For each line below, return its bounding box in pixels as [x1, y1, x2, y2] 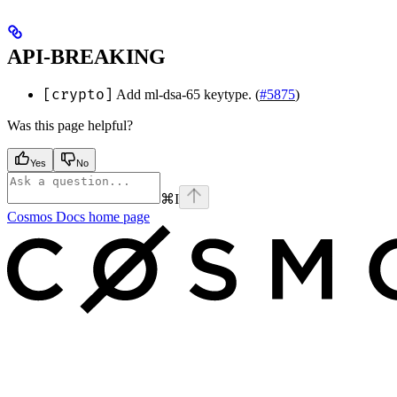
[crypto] [43, 86, 113, 105]
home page [85, 209, 150, 225]
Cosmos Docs [7, 209, 85, 225]
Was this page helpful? [7, 118, 133, 134]
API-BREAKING [7, 44, 166, 68]
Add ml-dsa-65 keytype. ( [113, 87, 260, 103]
